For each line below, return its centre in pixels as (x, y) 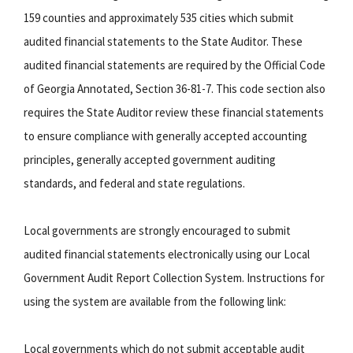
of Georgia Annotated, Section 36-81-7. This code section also (175, 88)
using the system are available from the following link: (155, 301)
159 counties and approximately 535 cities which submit (159, 17)
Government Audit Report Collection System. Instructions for (174, 277)
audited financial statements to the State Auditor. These (163, 41)
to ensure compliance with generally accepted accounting (165, 136)
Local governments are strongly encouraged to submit (157, 230)
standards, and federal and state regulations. (134, 183)
